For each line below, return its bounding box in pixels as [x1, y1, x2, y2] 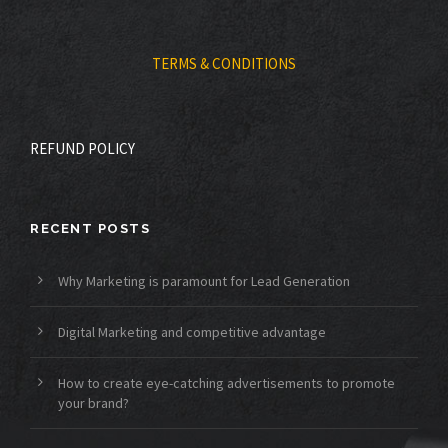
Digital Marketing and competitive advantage [58, 323, 329, 342]
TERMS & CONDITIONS [152, 54, 296, 74]
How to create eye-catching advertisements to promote [58, 374, 395, 393]
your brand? [58, 394, 129, 413]
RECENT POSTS [30, 221, 150, 237]
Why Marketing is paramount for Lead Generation [58, 272, 350, 291]
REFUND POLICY [30, 139, 135, 159]
